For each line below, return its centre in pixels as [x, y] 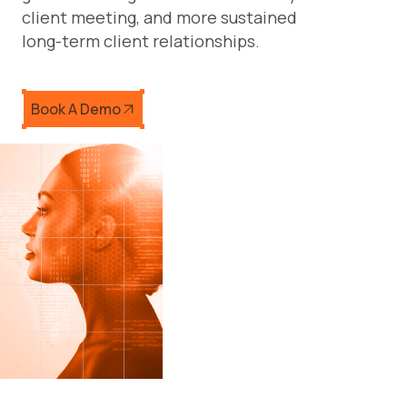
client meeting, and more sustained [159, 17]
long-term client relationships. [141, 41]
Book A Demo [76, 109]
